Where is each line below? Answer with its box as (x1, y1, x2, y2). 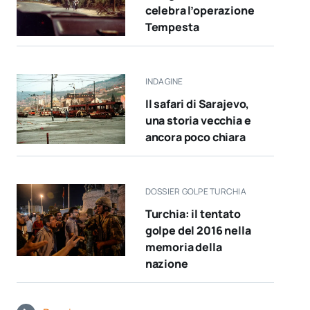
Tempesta (145, 19, 199, 35)
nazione (145, 255, 188, 271)
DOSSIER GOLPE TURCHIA (145, 185, 246, 197)
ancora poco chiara (145, 129, 246, 145)
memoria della (145, 239, 222, 255)
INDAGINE (145, 75, 183, 87)
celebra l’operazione (145, 2, 255, 18)
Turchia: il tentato (145, 206, 241, 221)
